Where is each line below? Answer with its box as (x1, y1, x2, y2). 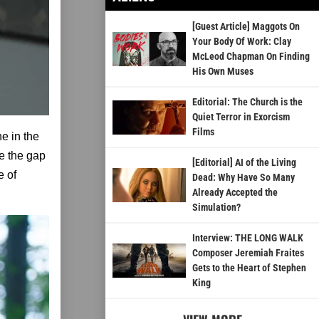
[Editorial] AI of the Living (192, 157, 296, 169)
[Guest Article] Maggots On (192, 21, 300, 33)
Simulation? (192, 202, 241, 214)
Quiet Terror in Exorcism (192, 111, 290, 123)
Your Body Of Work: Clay (192, 36, 291, 48)
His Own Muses (192, 66, 253, 78)
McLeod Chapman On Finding (192, 51, 310, 63)
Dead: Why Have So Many (192, 172, 295, 184)
